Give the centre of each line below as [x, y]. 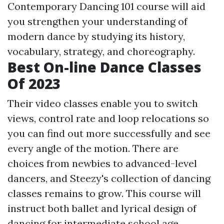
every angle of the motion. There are [93, 148]
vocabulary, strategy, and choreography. [101, 51]
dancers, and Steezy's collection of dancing [109, 178]
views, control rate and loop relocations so [108, 118]
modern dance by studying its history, [96, 36]
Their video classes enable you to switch [103, 103]
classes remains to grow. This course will [104, 193]
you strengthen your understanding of [97, 21]
